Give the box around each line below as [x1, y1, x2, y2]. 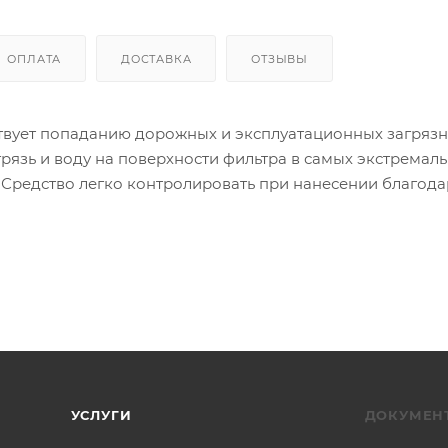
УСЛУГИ [70, 407, 132, 423]
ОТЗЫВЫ [251, 51, 309, 66]
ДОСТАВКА [121, 51, 192, 66]
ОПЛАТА [7, 51, 62, 66]
